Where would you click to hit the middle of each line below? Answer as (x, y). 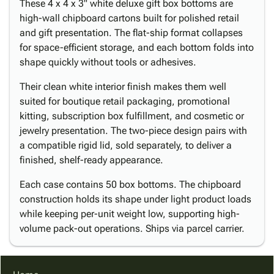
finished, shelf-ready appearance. (91, 160)
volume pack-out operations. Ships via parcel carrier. (132, 228)
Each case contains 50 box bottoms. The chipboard (130, 184)
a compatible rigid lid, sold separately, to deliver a (126, 145)
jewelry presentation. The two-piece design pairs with (133, 131)
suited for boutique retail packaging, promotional (125, 101)
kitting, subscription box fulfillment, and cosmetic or (132, 116)
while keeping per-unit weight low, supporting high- (130, 214)
